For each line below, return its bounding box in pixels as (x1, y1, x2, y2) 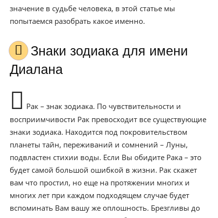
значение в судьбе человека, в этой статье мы (10, 3, 175, 13)
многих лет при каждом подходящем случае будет (10, 190, 189, 200)
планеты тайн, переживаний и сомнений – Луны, (10, 140, 188, 149)
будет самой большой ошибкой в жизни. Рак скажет (10, 165, 197, 175)
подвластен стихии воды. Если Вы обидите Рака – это (10, 152, 201, 162)
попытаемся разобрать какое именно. (10, 16, 145, 26)
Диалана (10, 62, 63, 77)
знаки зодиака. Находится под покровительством (10, 127, 187, 137)
